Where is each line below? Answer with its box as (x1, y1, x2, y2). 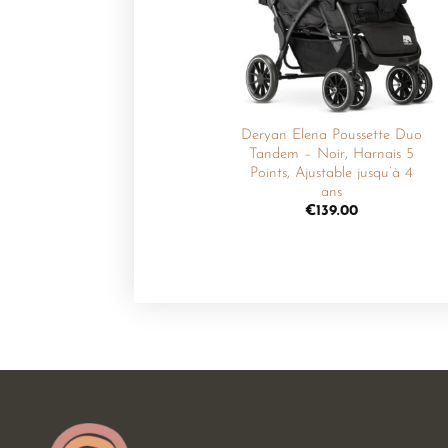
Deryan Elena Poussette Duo (240, 127, 422, 143)
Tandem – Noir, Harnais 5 (248, 146, 414, 162)
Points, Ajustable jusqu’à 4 (249, 165, 413, 181)
